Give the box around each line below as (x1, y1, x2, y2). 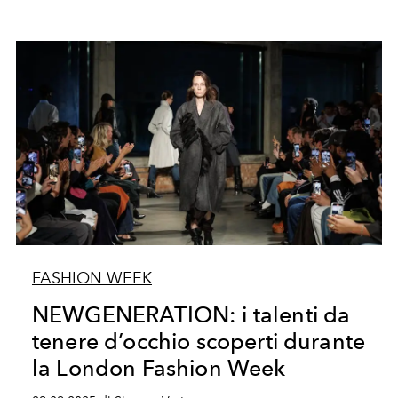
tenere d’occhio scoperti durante (31, 328, 366, 354)
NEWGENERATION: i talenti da (31, 301, 351, 328)
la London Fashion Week (31, 354, 286, 381)
